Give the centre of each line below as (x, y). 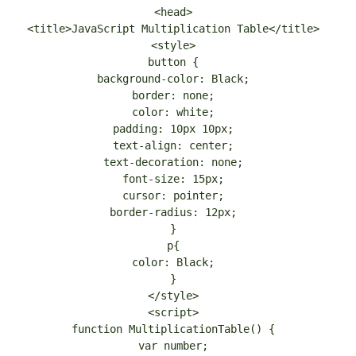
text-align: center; (173, 145)
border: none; (173, 95)
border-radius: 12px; (173, 212)
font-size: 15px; (173, 178)
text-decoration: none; (173, 162)
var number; (173, 345)
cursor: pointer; (173, 195)
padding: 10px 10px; (173, 128)
